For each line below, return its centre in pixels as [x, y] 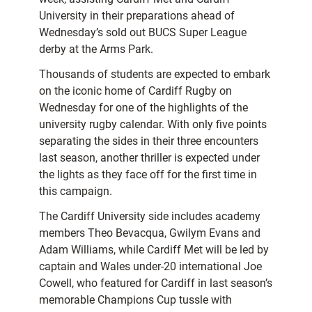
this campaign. [76, 192]
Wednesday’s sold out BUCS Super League [143, 33]
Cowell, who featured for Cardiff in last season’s [156, 283]
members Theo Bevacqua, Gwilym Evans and [150, 233]
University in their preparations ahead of [137, 16]
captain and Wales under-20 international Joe [150, 267]
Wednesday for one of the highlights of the [143, 108]
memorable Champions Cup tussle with [135, 300]
